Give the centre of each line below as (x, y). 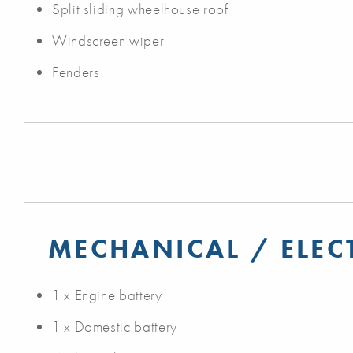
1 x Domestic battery (115, 327)
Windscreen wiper (108, 41)
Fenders (76, 72)
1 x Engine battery (107, 295)
